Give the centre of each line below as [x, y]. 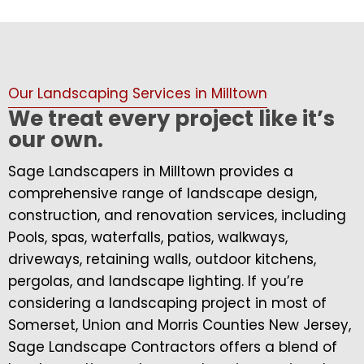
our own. [56, 140]
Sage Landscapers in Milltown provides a [151, 172]
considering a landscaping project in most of [167, 303]
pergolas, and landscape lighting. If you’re [156, 282]
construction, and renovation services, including [177, 216]
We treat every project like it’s [171, 119]
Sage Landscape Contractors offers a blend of [173, 347]
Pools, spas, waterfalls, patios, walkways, [148, 238]
